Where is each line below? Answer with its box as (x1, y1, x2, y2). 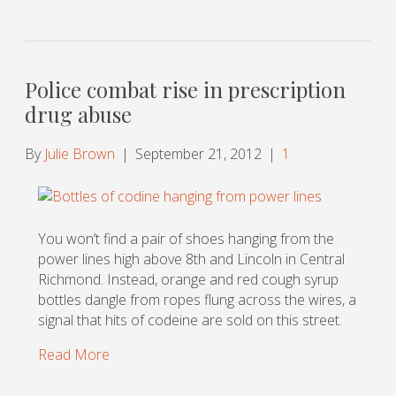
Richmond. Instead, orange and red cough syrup (38, 269, 339, 289)
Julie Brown (44, 143, 115, 164)
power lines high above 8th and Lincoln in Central (38, 248, 345, 269)
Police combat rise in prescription (25, 74, 346, 103)
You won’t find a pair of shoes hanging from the (38, 228, 334, 248)
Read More (38, 344, 110, 364)
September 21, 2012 (135, 143, 262, 164)
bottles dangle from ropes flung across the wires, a (38, 289, 356, 309)
